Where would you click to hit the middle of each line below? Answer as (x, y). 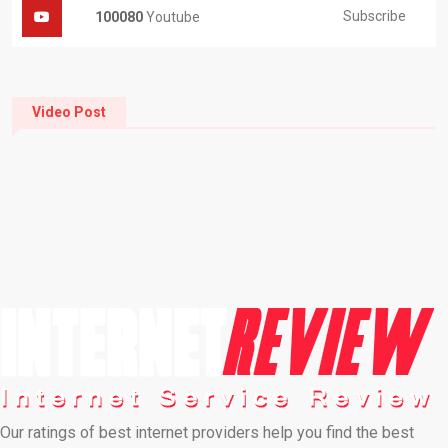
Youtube (171, 16)
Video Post (69, 111)
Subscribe (374, 16)
